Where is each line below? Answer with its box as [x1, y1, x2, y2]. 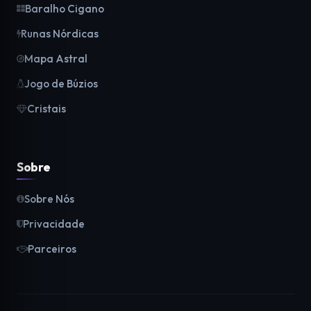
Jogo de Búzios [24, 77, 98, 90]
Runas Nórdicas [21, 27, 99, 40]
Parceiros [28, 242, 76, 255]
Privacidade [23, 217, 85, 230]
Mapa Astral [24, 52, 87, 65]
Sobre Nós [24, 192, 74, 205]
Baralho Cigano [25, 2, 104, 15]
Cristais [27, 102, 66, 115]
